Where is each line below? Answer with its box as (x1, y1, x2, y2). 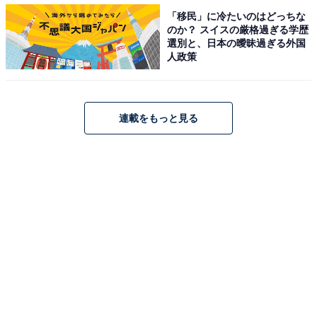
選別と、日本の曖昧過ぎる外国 (167, 37, 306, 49)
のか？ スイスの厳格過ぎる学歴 (167, 23, 309, 35)
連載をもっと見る (119, 112, 198, 124)
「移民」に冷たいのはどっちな (167, 10, 306, 22)
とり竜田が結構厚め (14, 78, 129, 93)
